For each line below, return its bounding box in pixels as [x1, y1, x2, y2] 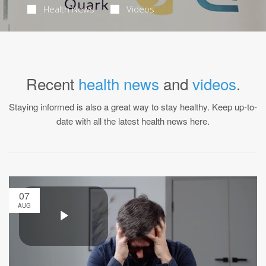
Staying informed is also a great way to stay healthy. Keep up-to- [9, 100, 257, 113]
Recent [26, 72, 78, 94]
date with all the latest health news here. [56, 115, 210, 127]
